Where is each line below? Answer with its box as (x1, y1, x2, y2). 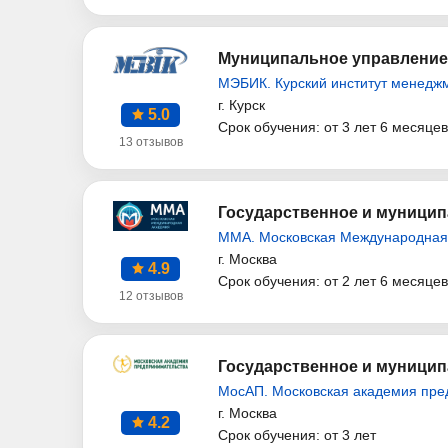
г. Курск (218, 97, 265, 114)
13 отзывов (118, 135, 183, 150)
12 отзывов (118, 289, 183, 304)
